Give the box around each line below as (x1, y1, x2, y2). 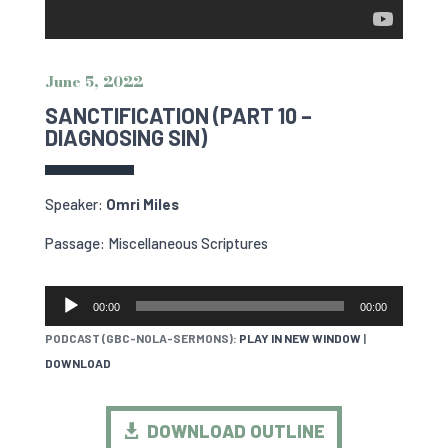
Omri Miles (105, 194, 179, 213)
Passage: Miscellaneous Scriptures (44, 233, 268, 252)
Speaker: (44, 194, 106, 213)
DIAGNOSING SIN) (44, 123, 207, 150)
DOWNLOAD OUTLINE (146, 420, 325, 443)
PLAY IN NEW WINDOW (238, 330, 361, 345)
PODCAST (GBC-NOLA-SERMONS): (44, 330, 239, 345)
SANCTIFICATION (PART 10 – (44, 101, 312, 128)
